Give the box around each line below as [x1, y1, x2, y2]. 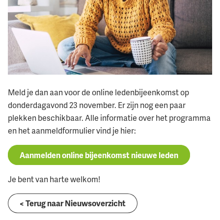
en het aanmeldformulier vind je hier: [8, 125, 136, 137]
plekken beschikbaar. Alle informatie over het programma [8, 112, 211, 124]
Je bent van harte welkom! [8, 173, 102, 185]
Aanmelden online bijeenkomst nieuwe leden [20, 149, 178, 161]
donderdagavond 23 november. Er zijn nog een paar [8, 100, 186, 111]
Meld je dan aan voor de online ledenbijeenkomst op [8, 87, 189, 98]
